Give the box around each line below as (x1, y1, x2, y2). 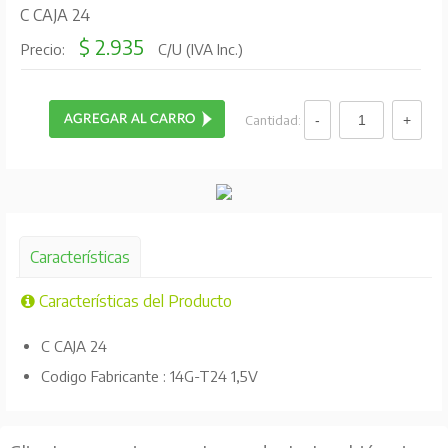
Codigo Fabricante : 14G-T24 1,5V (40, 366, 258, 385)
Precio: (20, 40, 69, 59)
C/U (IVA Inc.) (153, 40, 243, 59)
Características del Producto (34, 290, 232, 311)
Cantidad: (245, 111, 305, 128)
